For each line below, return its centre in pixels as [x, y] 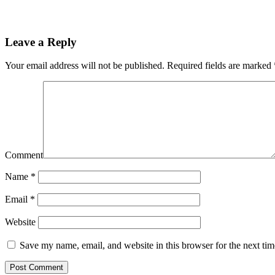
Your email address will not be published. [85, 66]
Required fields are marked [219, 66]
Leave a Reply [41, 42]
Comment [24, 155]
